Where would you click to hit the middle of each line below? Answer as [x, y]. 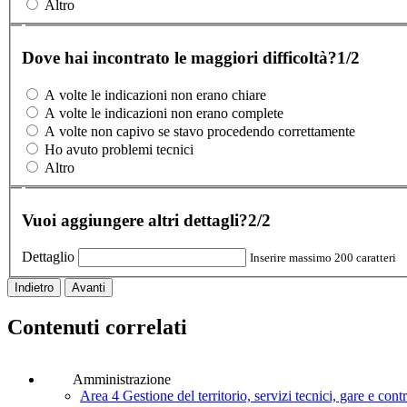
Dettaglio [48, 256]
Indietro [34, 287]
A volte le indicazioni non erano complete [164, 113]
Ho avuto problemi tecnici [119, 149]
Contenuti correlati [97, 327]
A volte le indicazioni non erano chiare [155, 94]
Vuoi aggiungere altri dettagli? [135, 221]
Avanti [89, 287]
